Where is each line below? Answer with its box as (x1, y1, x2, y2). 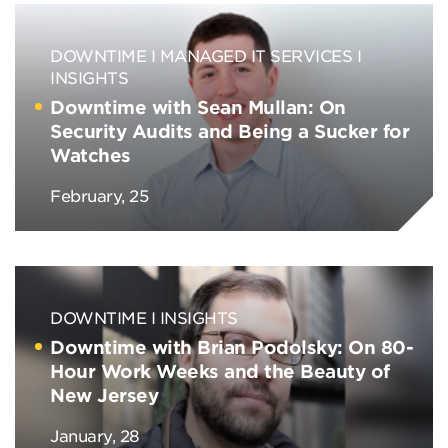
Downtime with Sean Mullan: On (50, 96, 346, 118)
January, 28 (50, 425, 140, 445)
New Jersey (50, 384, 158, 406)
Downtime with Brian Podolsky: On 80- (50, 336, 413, 358)
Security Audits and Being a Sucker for (50, 120, 409, 142)
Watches (50, 144, 131, 166)
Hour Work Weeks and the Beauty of (50, 360, 390, 382)
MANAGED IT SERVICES (159, 45, 352, 65)
